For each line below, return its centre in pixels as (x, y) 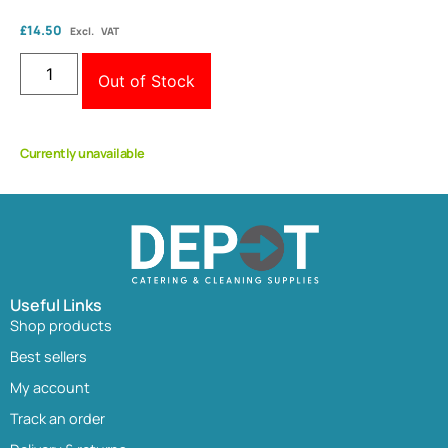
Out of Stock (147, 81)
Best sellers (48, 356)
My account (50, 387)
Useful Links (56, 304)
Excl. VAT (94, 30)
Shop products (61, 325)
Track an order (57, 418)
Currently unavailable (82, 153)
